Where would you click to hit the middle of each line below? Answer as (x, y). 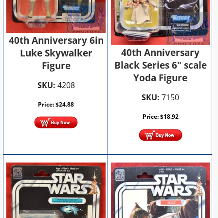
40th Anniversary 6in (56, 40)
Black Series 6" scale (160, 65)
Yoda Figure (161, 78)
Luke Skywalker (56, 53)
